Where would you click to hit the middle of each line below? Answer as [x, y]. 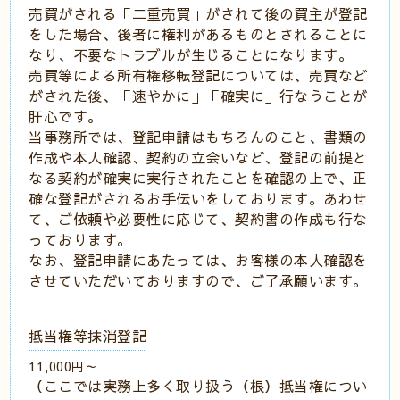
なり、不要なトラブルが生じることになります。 [191, 54]
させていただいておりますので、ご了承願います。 [198, 280]
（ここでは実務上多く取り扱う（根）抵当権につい [198, 386]
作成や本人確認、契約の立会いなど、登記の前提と [198, 157]
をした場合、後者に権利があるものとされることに [198, 34]
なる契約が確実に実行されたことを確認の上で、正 [198, 178]
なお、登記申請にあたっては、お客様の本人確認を [198, 260]
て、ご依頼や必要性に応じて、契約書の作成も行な [198, 219]
